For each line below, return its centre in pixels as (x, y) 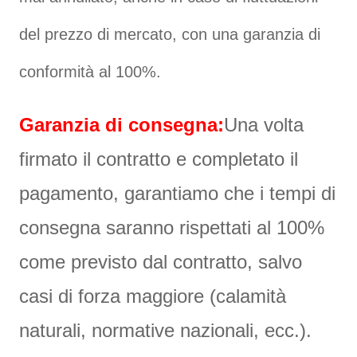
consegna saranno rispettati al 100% (172, 227)
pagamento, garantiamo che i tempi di (178, 193)
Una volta (264, 124)
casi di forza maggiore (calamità (153, 296)
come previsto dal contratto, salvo (161, 261)
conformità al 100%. (90, 71)
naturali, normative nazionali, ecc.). (166, 330)
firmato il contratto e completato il (159, 159)
